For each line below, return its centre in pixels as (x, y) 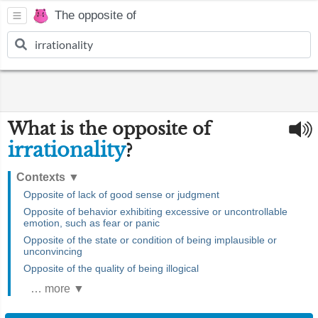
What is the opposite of (109, 129)
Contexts (42, 177)
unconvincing (53, 251)
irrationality (67, 150)
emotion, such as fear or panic (92, 223)
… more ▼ (57, 289)
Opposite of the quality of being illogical (111, 268)
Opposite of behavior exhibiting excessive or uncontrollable (155, 212)
